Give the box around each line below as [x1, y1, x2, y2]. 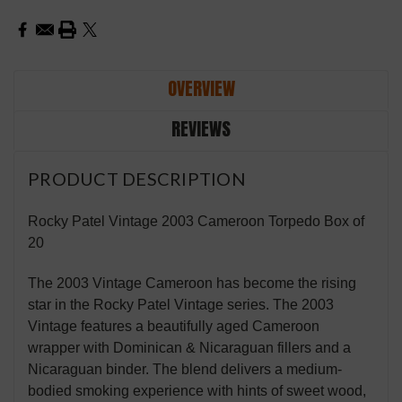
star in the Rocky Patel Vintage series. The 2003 [28, 297, 334, 313]
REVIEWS [171, 115, 231, 144]
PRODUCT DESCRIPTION [28, 168, 246, 190]
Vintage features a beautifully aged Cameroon [28, 319, 319, 335]
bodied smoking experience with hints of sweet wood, [28, 383, 366, 399]
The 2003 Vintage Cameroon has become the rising [28, 275, 356, 292]
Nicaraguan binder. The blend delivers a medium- [28, 362, 342, 378]
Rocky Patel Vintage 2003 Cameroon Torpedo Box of [28, 214, 364, 230]
